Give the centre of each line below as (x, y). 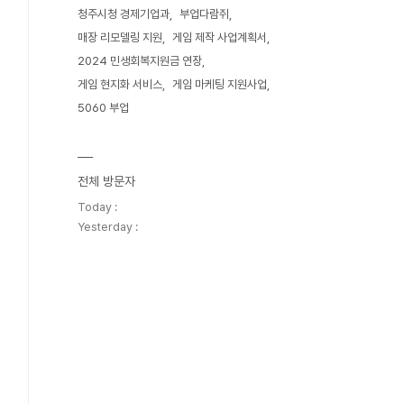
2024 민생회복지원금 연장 (140, 61)
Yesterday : (108, 227)
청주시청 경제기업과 (124, 14)
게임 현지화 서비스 (120, 84)
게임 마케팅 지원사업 (220, 84)
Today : (97, 207)
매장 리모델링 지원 (120, 37)
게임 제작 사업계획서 (220, 37)
